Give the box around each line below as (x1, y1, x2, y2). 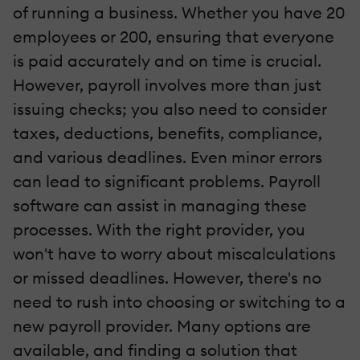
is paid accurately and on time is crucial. (13, 51, 321, 72)
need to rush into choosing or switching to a (13, 292, 346, 313)
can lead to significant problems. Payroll (13, 171, 321, 192)
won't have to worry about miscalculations (13, 243, 336, 264)
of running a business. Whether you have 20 (13, 2, 345, 23)
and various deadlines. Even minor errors (13, 147, 322, 168)
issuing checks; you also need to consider (13, 99, 327, 120)
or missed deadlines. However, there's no (13, 268, 321, 288)
